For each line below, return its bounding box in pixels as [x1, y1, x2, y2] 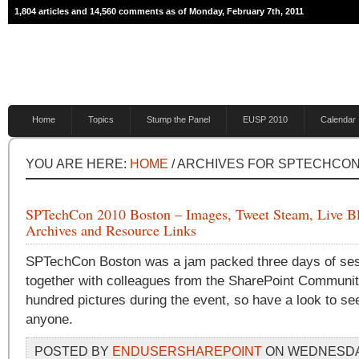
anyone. [26, 312, 73, 327]
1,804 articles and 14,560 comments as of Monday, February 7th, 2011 [14, 6, 304, 16]
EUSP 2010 [243, 115, 288, 124]
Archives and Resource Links [26, 220, 196, 240]
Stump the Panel [147, 115, 210, 124]
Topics [88, 115, 114, 124]
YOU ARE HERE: [26, 157, 130, 171]
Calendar [321, 115, 356, 124]
